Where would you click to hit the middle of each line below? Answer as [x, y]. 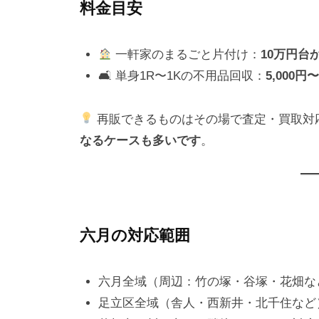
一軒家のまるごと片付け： [186, 54]
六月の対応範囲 [135, 236]
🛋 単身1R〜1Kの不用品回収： [182, 75]
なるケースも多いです [140, 140]
